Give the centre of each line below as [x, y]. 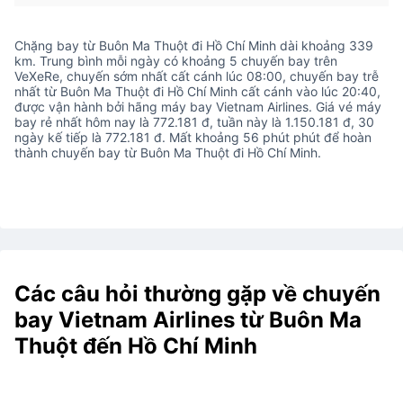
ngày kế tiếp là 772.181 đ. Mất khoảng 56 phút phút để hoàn [193, 137]
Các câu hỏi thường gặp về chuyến [197, 293]
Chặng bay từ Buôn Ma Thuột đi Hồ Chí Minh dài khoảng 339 [194, 45]
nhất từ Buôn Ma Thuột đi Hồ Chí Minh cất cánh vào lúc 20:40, [197, 91]
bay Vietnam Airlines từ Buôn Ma [188, 319]
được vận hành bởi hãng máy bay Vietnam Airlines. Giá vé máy [198, 106]
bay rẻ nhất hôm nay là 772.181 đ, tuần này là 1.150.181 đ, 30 [194, 121]
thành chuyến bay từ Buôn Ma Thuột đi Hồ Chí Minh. [170, 152]
